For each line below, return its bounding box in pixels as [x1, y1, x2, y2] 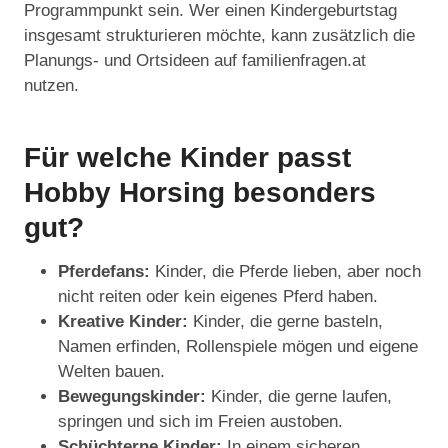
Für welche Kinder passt [24, 142, 351, 174]
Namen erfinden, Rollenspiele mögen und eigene [58, 337, 418, 357]
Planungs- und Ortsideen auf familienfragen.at [24, 51, 366, 71]
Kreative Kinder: [58, 312, 193, 332]
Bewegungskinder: [58, 387, 211, 407]
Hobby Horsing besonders [24, 177, 376, 209]
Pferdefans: [58, 262, 155, 282]
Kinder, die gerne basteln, [193, 312, 383, 332]
